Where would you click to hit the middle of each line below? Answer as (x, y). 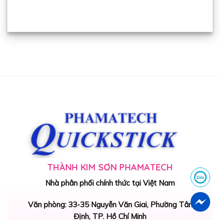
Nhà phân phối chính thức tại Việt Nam (110, 183)
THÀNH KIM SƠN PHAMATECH (110, 167)
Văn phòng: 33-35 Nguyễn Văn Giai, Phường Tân (110, 205)
